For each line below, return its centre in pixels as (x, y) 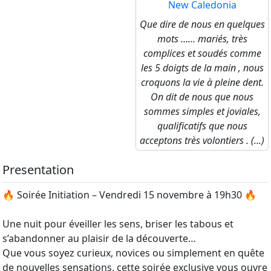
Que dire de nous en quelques (202, 24)
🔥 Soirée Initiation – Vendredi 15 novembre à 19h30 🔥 (129, 195)
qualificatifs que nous (202, 126)
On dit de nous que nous (202, 97)
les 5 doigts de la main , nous (202, 68)
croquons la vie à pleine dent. (202, 83)
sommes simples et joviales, (202, 112)
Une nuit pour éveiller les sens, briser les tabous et (118, 224)
